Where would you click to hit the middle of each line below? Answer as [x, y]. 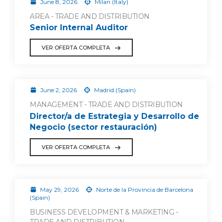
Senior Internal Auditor [79, 28]
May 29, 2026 [59, 190]
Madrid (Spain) [114, 90]
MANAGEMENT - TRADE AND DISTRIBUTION [106, 105]
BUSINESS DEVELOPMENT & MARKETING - [104, 212]
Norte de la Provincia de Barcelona [144, 190]
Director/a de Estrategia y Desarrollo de [114, 116]
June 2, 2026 [58, 90]
